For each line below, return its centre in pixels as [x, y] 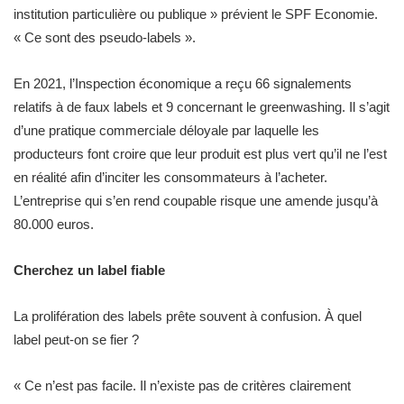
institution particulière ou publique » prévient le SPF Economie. [196, 14]
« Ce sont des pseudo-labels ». [105, 37]
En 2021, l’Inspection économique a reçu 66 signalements [183, 83]
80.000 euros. [54, 224]
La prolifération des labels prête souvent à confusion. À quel [188, 316]
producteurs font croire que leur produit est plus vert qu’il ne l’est [200, 154]
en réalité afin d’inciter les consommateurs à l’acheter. [170, 177]
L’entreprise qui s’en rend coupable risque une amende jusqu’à [196, 201]
